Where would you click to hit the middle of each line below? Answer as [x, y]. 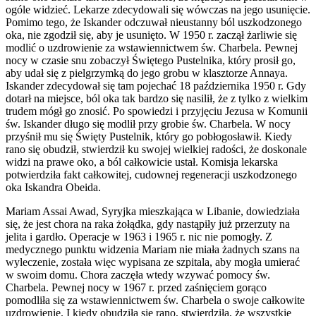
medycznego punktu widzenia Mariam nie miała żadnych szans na [153, 250]
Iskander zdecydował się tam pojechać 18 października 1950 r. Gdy [156, 86]
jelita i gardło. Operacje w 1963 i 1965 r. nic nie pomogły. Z [139, 237]
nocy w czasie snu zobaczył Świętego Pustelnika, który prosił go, [151, 61]
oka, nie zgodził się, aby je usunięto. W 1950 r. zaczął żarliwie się [151, 35]
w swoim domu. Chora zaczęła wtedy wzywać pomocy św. [138, 275]
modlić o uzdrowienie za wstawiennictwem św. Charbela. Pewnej [152, 48]
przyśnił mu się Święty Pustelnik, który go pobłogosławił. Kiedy [149, 137]
